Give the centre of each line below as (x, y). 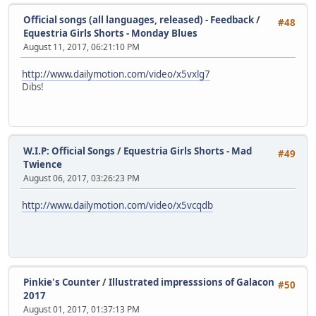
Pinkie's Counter (62, 282)
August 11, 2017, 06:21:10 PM (81, 47)
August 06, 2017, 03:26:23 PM (81, 178)
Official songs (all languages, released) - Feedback (139, 20)
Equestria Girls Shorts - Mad (188, 151)
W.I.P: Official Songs (69, 151)
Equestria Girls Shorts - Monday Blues (110, 34)
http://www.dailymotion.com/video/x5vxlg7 (116, 74)
